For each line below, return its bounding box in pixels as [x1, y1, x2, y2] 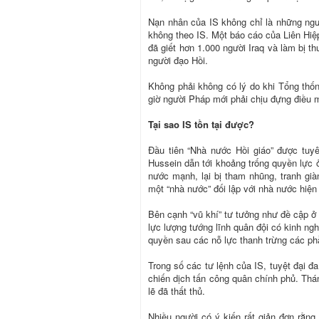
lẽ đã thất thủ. [148, 283, 205, 298]
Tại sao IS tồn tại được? [148, 117, 254, 131]
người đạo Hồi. [148, 53, 208, 67]
